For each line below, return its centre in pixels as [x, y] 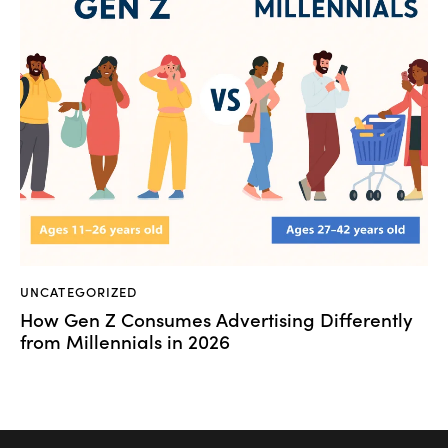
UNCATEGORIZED [79, 291]
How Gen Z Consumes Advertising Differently [216, 319]
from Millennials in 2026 [125, 341]
